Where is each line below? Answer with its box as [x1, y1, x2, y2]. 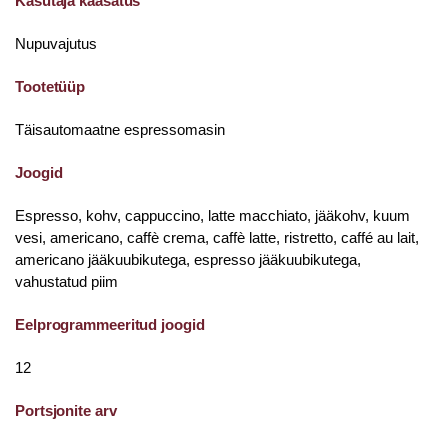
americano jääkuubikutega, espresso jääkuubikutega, [15, 251, 361, 268]
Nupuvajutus [15, 35, 97, 52]
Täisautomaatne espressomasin [15, 121, 225, 138]
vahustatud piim [15, 273, 118, 290]
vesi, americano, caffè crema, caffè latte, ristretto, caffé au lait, [15, 229, 419, 246]
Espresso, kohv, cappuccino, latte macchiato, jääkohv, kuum [15, 207, 410, 224]
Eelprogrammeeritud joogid [15, 316, 205, 333]
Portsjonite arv [15, 402, 117, 419]
